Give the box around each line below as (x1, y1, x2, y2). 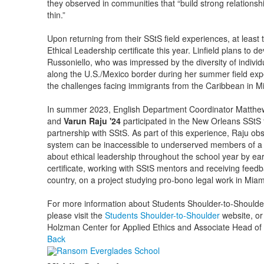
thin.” (47, 9, 65, 21)
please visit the (47, 209, 105, 222)
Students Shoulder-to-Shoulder (104, 209, 220, 222)
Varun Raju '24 (63, 115, 121, 127)
